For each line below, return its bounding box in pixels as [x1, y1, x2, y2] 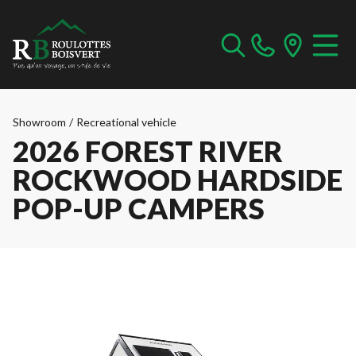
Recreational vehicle [76, 115, 176, 129]
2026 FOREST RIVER [13, 133, 283, 168]
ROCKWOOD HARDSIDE [13, 162, 342, 197]
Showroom [13, 115, 66, 129]
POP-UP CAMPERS [13, 191, 265, 226]
